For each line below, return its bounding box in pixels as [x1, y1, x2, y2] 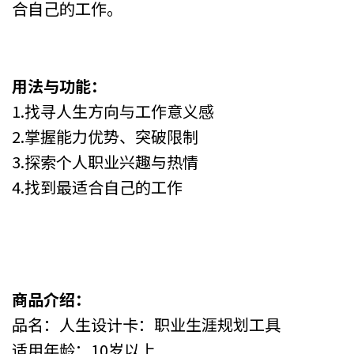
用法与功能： [12, 73, 107, 97]
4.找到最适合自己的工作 [12, 175, 183, 198]
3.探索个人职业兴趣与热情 [12, 149, 198, 173]
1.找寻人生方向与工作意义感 [12, 99, 214, 122]
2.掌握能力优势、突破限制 [12, 124, 198, 148]
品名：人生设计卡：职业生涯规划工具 [12, 312, 281, 336]
